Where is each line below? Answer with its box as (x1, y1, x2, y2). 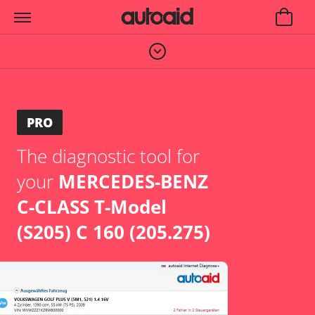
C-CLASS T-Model (17, 194, 167, 219)
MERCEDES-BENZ (58, 169, 208, 194)
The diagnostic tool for (17, 143, 200, 169)
